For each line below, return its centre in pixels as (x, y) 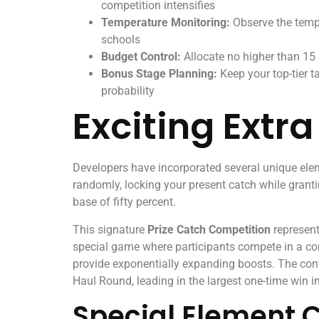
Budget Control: (141, 57)
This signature (110, 229)
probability (128, 91)
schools (121, 40)
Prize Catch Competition (209, 229)
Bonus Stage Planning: (159, 74)
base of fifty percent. (124, 202)
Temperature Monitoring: (166, 23)
